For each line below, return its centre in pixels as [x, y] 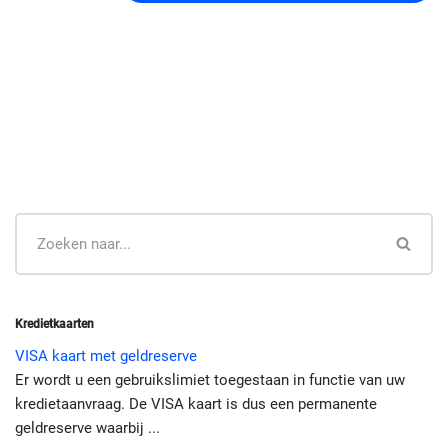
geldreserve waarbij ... [87, 427]
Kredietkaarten [54, 323]
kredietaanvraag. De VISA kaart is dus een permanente [196, 403]
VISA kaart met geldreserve [106, 355]
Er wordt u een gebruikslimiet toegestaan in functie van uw [210, 379]
